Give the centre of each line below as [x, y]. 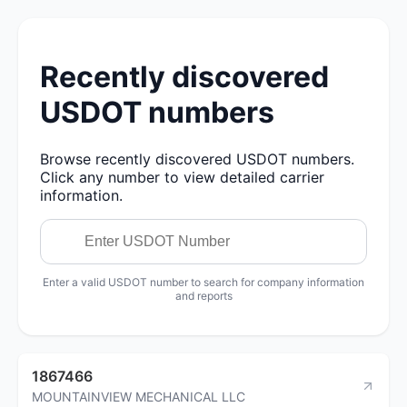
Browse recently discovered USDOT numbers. [197, 159]
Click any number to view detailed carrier [182, 177]
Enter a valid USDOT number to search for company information [203, 282]
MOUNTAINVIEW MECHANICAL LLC [139, 396]
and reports [203, 295]
